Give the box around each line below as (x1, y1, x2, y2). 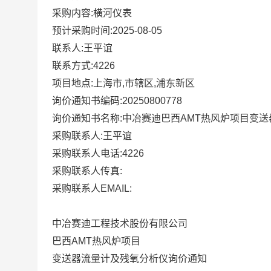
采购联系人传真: (52, 166, 122, 176)
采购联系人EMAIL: (52, 183, 132, 194)
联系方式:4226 (52, 60, 115, 71)
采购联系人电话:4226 (52, 148, 144, 158)
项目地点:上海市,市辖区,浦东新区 (52, 78, 195, 88)
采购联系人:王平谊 (52, 131, 132, 141)
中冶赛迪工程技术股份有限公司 (52, 218, 188, 229)
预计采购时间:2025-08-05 (52, 25, 162, 36)
